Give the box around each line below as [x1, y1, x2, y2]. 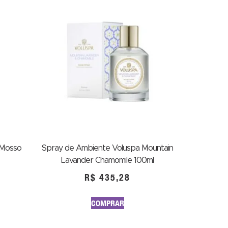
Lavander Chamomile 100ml [61, 156, 154, 164]
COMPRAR [91, 198, 124, 208]
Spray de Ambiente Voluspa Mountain [42, 144, 173, 152]
